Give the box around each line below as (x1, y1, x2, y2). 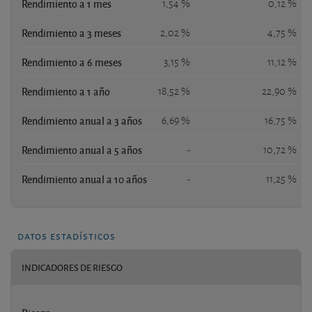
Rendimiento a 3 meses (22, 25, 121, 40)
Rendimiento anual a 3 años (22, 113, 142, 127)
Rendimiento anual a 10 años (22, 171, 147, 186)
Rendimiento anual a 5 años (22, 142, 142, 157)
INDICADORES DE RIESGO (22, 260, 123, 274)
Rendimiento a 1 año (22, 84, 110, 98)
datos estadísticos (17, 226, 116, 243)
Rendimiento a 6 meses (22, 54, 122, 69)
